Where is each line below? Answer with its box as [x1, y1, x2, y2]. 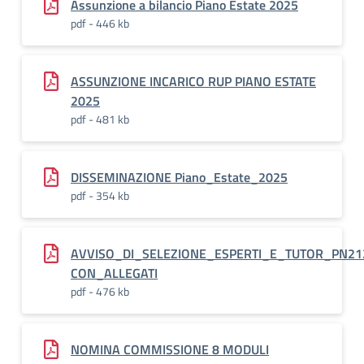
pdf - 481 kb [71, 110, 129, 128]
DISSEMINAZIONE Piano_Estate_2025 [71, 167, 288, 187]
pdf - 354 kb [71, 187, 129, 204]
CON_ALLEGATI [71, 263, 158, 283]
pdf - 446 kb [71, 15, 129, 32]
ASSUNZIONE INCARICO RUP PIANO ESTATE [71, 71, 316, 91]
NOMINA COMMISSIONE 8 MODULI [71, 340, 269, 359]
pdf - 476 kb [71, 283, 129, 300]
